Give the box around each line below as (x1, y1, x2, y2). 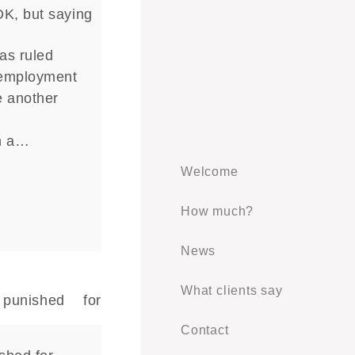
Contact (181, 323, 229, 337)
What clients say (181, 284, 283, 297)
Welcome (181, 165, 239, 178)
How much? (181, 204, 254, 218)
